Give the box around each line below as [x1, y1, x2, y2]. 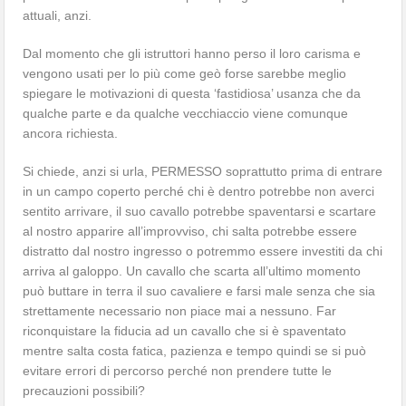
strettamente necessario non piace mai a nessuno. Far [23, 303, 337, 318]
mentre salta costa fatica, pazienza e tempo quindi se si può [23, 343, 367, 358]
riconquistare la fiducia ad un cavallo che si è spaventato [23, 323, 347, 338]
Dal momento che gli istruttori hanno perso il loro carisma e [23, 45, 362, 61]
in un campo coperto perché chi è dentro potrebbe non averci [23, 183, 375, 198]
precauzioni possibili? [23, 382, 146, 398]
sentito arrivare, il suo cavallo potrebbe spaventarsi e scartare [23, 203, 377, 218]
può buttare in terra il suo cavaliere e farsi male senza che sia [23, 283, 376, 298]
